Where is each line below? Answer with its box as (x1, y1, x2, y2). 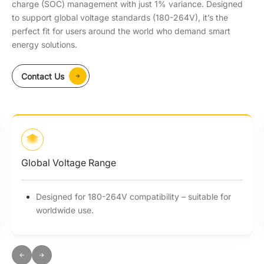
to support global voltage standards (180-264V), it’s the (12, 12, 228, 22)
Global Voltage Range (21, 157, 116, 169)
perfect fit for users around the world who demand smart (12, 26, 230, 36)
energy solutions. (12, 39, 77, 49)
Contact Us (21, 71, 64, 81)
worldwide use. (36, 205, 94, 215)
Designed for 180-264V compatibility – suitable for (36, 192, 231, 202)
